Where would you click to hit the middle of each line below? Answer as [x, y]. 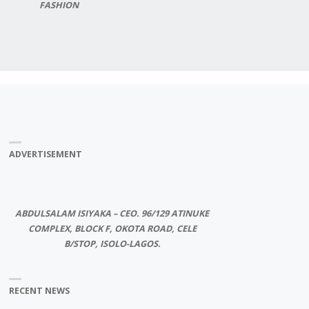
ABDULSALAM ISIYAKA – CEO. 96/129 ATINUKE [112, 214]
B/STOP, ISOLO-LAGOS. [112, 244]
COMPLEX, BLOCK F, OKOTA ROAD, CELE [112, 229]
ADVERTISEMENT [45, 154]
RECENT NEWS [39, 290]
